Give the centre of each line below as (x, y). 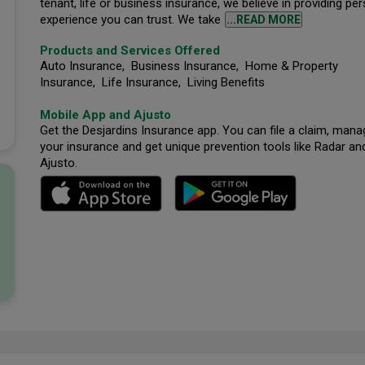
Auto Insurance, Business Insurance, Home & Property (189, 66)
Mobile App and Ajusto (106, 115)
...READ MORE (264, 19)
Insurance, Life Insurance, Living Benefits (152, 82)
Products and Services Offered (130, 50)
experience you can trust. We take (130, 19)
